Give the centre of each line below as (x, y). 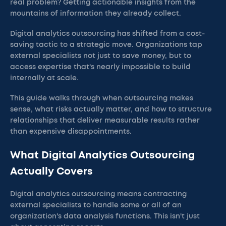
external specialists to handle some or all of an (96, 205)
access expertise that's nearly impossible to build (100, 67)
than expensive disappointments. (71, 132)
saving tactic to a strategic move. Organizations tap (106, 45)
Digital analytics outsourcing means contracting (98, 194)
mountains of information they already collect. (96, 14)
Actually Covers (51, 172)
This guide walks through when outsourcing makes (102, 98)
